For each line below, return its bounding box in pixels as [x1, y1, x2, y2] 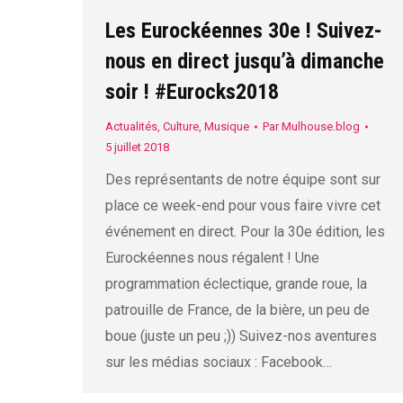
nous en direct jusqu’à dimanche [105, 49, 384, 75]
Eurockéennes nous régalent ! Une [105, 249, 319, 267]
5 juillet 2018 [105, 140, 169, 155]
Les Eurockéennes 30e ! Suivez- [105, 18, 382, 44]
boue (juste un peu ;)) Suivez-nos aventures [105, 327, 377, 345]
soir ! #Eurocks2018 [105, 79, 279, 105]
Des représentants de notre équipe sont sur [105, 171, 381, 189]
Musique [204, 120, 249, 134]
